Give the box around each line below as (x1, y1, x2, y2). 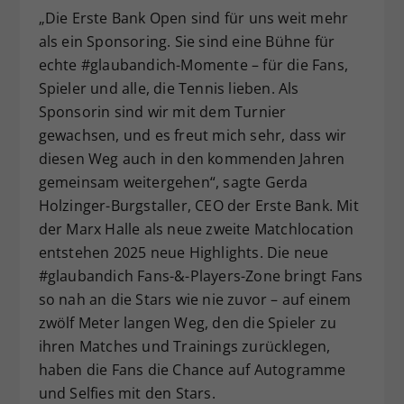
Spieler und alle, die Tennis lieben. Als (38, 78, 299, 98)
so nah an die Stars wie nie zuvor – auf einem (38, 289, 352, 309)
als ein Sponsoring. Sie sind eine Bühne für (38, 32, 335, 51)
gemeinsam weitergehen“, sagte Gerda (38, 172, 308, 192)
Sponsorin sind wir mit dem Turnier (38, 102, 287, 122)
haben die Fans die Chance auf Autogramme (38, 360, 346, 380)
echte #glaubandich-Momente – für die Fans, (38, 55, 348, 75)
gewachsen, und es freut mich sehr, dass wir (38, 125, 347, 145)
